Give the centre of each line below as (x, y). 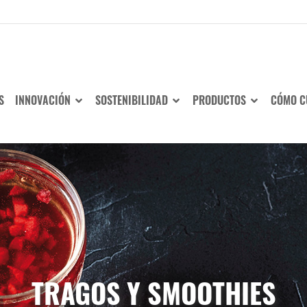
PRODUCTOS (221, 100)
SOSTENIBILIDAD (133, 100)
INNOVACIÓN (44, 100)
